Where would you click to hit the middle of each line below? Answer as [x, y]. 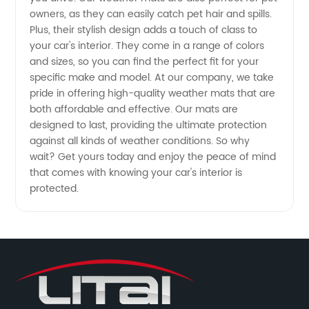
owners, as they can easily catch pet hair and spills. [151, 14]
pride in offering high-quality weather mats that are [153, 93]
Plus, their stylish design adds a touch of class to [144, 30]
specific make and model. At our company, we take [152, 77]
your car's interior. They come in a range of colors [147, 46]
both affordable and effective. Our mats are [134, 109]
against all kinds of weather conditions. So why [140, 141]
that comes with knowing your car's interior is [136, 172]
